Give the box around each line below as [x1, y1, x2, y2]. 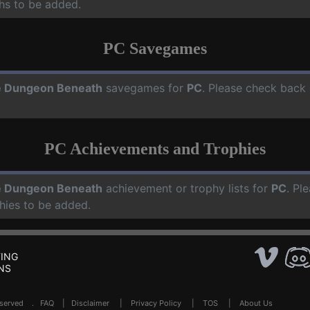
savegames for [102, 81, 187, 95]
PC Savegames [103, 39, 207, 57]
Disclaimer [71, 298, 109, 308]
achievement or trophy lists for [102, 181, 271, 195]
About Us [239, 298, 273, 308]
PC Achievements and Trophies [44, 140, 266, 158]
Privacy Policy [131, 298, 181, 308]
